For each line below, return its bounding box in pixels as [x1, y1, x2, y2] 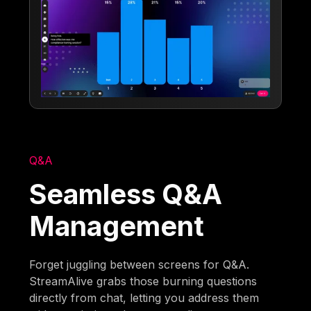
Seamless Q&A [29, 178, 223, 211]
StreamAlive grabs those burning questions [29, 274, 258, 289]
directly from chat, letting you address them [29, 291, 260, 305]
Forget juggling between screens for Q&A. [29, 258, 250, 272]
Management [29, 210, 205, 243]
